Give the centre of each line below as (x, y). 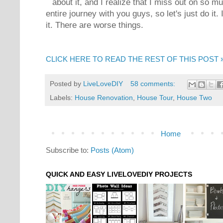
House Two (194, 97)
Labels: (62, 97)
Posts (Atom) (112, 150)
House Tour (155, 97)
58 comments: (154, 84)
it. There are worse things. (95, 25)
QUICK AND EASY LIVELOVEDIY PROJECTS (119, 174)
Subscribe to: (68, 150)
